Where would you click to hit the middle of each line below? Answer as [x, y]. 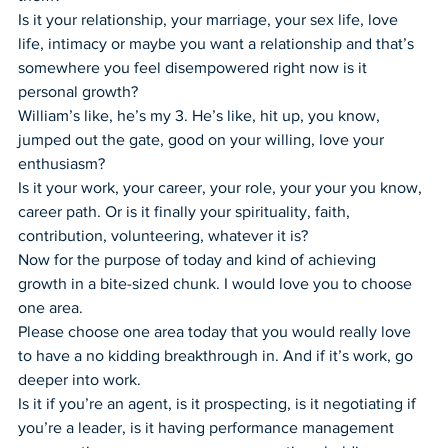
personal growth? [78, 91]
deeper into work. [79, 379]
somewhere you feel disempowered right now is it [194, 67]
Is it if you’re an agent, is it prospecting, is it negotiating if [219, 403]
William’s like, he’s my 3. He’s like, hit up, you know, [201, 115]
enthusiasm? [61, 163]
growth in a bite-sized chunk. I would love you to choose [217, 283]
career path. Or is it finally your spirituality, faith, [186, 211]
